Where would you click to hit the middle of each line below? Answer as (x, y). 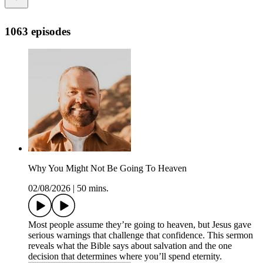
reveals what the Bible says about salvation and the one (130, 246)
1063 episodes (38, 31)
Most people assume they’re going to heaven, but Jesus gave (140, 225)
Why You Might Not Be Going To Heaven (107, 168)
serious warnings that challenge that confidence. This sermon (141, 235)
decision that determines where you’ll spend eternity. (125, 257)
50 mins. (93, 188)
